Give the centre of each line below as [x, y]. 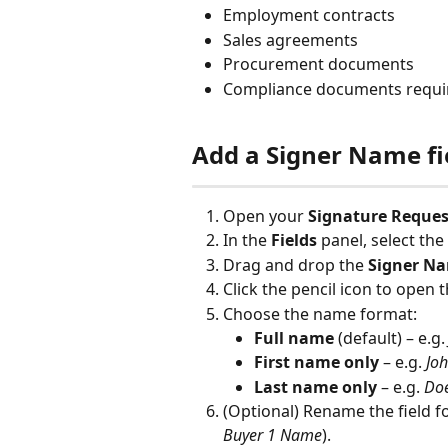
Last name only [315, 386]
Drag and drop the [295, 264]
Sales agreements [290, 39]
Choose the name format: [320, 313]
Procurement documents [318, 64]
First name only [316, 362]
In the [247, 240]
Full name [294, 338]
